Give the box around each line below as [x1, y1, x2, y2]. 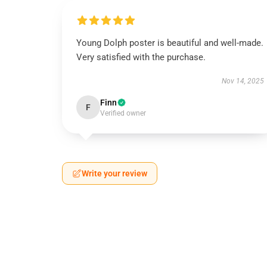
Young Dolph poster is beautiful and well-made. [76, 38, 263, 48]
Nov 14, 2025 [221, 77, 264, 85]
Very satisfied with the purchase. [76, 52, 206, 63]
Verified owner [100, 109, 146, 117]
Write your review [82, 169, 147, 178]
